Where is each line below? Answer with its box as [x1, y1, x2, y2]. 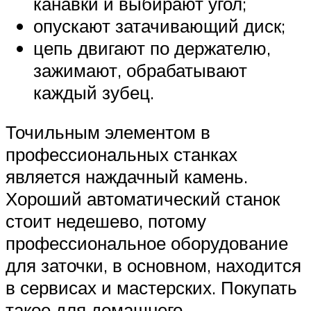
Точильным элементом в [6, 121, 210, 144]
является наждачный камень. [6, 165, 248, 188]
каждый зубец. [33, 81, 154, 103]
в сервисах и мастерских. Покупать [6, 276, 297, 299]
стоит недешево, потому [6, 210, 206, 233]
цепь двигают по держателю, [33, 36, 271, 59]
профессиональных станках [6, 143, 237, 166]
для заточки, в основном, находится [6, 254, 301, 277]
